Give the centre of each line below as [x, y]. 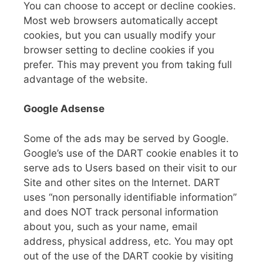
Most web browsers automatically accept [121, 20]
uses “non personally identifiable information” [130, 197]
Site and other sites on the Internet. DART [122, 182]
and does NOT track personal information [121, 212]
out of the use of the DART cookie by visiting [128, 256]
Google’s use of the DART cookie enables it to [131, 153]
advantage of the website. [86, 79]
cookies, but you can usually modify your [119, 35]
